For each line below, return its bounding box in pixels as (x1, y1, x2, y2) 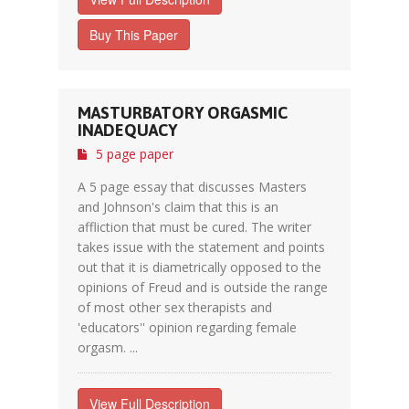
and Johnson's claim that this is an (78, 198, 278, 215)
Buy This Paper (89, 26, 178, 44)
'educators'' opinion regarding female (78, 319, 297, 336)
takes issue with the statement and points (78, 238, 325, 256)
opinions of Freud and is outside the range (78, 278, 328, 296)
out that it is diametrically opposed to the (78, 258, 321, 276)
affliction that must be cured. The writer (78, 218, 311, 236)
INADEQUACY (78, 121, 177, 140)
